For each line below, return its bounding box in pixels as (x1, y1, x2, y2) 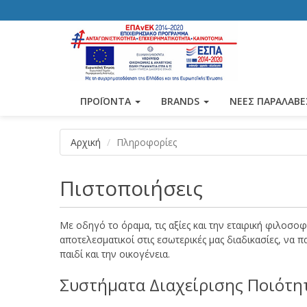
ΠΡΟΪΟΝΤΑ (80, 95, 134, 108)
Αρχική (71, 136, 101, 149)
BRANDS (161, 95, 202, 108)
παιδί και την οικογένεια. (60, 247, 170, 260)
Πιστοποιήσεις (60, 174, 203, 202)
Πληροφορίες (116, 136, 177, 149)
